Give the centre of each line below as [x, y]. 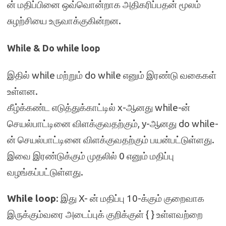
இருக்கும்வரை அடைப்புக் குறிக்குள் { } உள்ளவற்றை [105, 214]
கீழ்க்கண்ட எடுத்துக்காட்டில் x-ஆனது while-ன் [99, 107]
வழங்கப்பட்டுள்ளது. [45, 172]
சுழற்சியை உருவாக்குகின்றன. [64, 21]
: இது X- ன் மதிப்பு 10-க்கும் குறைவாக [130, 198]
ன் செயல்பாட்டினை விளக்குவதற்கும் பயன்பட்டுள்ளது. [111, 140]
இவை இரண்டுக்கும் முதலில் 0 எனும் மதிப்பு [91, 156]
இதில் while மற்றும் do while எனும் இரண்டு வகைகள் [112, 75]
